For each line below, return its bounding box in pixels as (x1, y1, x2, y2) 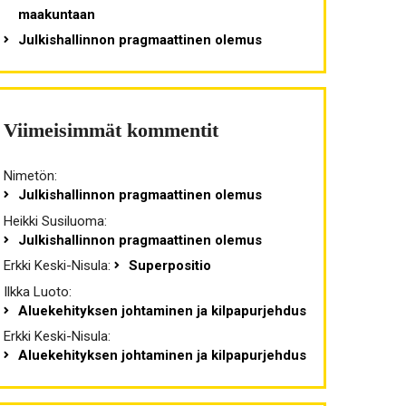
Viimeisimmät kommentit (3, 120, 218, 142)
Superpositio (128, 257, 211, 275)
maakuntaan (17, 5, 95, 23)
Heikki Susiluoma (3, 212, 104, 229)
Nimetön (3, 168, 54, 185)
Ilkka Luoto (3, 283, 69, 300)
